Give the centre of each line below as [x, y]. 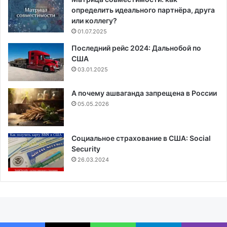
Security [86, 149]
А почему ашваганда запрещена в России [144, 93]
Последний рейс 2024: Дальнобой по [136, 48]
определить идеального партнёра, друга [143, 10]
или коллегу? [94, 21]
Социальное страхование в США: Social [141, 138]
